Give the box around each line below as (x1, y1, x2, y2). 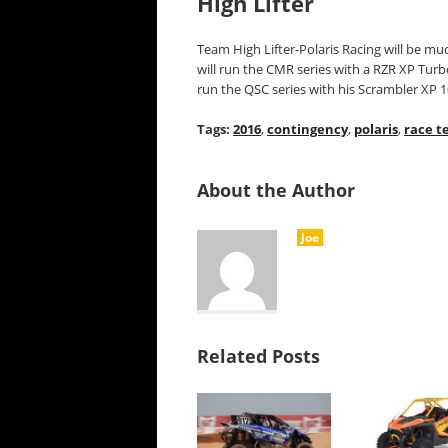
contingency (267, 120, 348, 139)
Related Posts (197, 344, 320, 369)
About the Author (197, 178, 355, 203)
